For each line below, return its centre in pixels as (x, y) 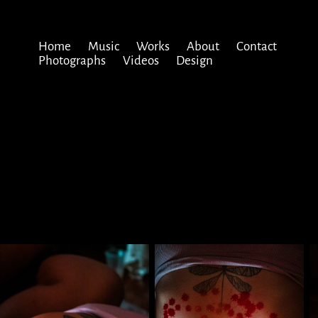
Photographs (72, 60)
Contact (256, 45)
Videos (141, 60)
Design (194, 60)
